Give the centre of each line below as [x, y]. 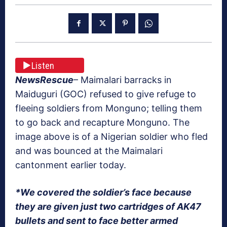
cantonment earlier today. [71, 165]
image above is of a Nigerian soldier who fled [111, 137]
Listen [43, 65]
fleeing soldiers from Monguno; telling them [109, 108]
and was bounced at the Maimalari [89, 151]
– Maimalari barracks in [123, 80]
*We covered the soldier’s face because [103, 193]
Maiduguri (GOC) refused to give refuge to [106, 94]
